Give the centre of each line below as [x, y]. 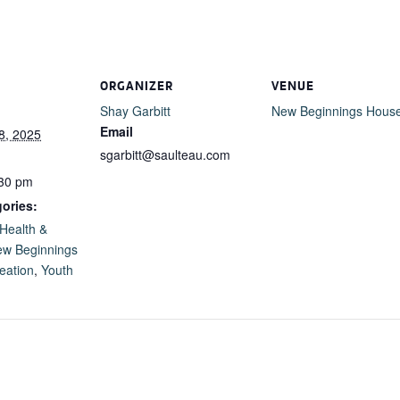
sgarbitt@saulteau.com [165, 154]
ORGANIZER [137, 86]
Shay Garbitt [135, 111]
